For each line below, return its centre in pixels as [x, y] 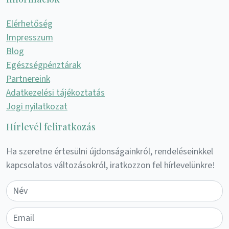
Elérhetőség [29, 24]
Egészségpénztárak [43, 65]
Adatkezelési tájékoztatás [55, 93]
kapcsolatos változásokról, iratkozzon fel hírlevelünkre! [111, 165]
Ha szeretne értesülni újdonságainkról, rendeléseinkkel [110, 151]
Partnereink [28, 79]
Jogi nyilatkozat [37, 106]
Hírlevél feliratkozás [51, 127]
